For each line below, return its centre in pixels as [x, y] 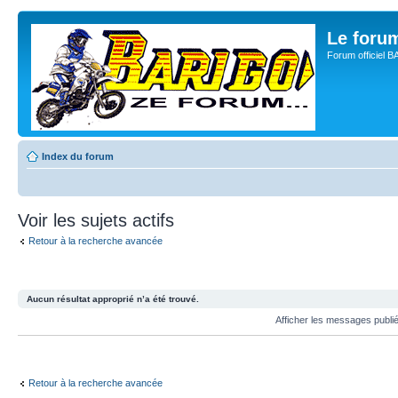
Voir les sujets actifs [96, 220]
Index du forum [78, 156]
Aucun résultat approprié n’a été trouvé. [113, 298]
